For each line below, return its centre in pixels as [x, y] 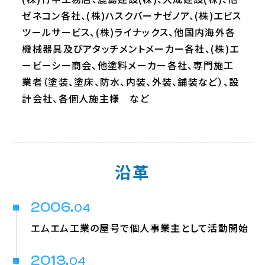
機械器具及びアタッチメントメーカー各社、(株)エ [131, 49]
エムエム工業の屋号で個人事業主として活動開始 [140, 228]
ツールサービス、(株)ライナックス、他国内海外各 [129, 32]
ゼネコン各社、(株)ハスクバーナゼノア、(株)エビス [132, 15]
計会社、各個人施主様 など [86, 98]
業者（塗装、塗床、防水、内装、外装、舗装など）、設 [131, 82]
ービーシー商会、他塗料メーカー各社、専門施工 [128, 65]
